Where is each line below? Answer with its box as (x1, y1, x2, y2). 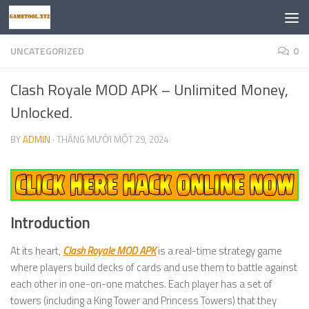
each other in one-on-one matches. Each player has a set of (10, 276, 272, 292)
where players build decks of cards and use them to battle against (10, 259, 297, 275)
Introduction (10, 211, 90, 235)
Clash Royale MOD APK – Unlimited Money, (10, 78, 288, 101)
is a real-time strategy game (156, 243, 282, 259)
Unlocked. (10, 101, 72, 124)
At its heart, (10, 243, 63, 259)
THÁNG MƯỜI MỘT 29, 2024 (57, 132, 168, 146)
